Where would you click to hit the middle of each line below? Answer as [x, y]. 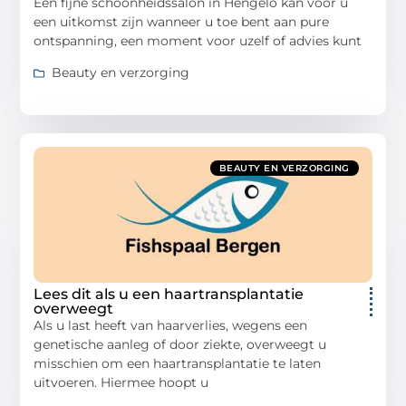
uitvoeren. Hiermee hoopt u [121, 383]
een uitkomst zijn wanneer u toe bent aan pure [182, 21]
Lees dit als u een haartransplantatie [169, 295]
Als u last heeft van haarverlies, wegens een [171, 326]
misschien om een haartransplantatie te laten [178, 364]
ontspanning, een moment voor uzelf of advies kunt [198, 40]
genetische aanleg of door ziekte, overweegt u [180, 345]
